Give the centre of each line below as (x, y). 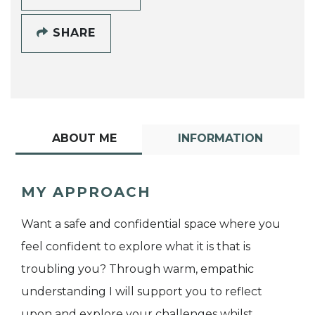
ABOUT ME (84, 138)
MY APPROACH (86, 192)
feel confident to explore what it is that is (136, 246)
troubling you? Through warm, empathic (137, 269)
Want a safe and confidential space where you (151, 224)
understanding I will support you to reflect (142, 291)
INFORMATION (221, 138)
